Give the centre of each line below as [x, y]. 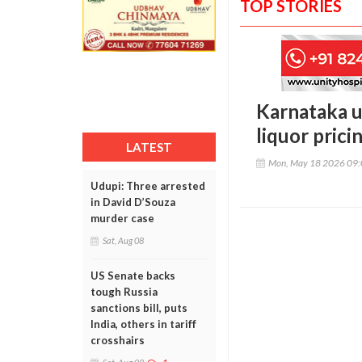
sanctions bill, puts [139, 308]
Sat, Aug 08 [123, 240]
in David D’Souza [133, 202]
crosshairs [118, 340]
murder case [122, 218]
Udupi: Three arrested [148, 186]
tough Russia [124, 292]
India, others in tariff [143, 324]
